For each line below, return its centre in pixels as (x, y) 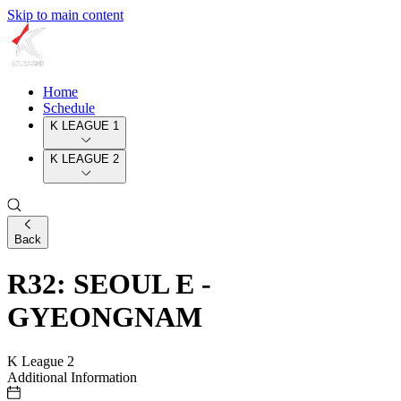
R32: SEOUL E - (109, 284)
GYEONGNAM (105, 317)
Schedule (69, 108)
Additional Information (72, 377)
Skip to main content (65, 15)
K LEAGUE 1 (85, 126)
